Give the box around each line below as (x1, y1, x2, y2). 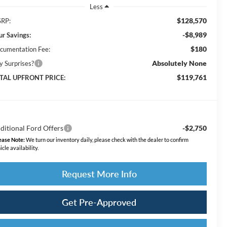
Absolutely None (152, 59, 207, 68)
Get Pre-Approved (62, 197, 136, 208)
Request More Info (61, 168, 137, 180)
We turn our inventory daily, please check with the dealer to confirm (25, 136, 189, 143)
